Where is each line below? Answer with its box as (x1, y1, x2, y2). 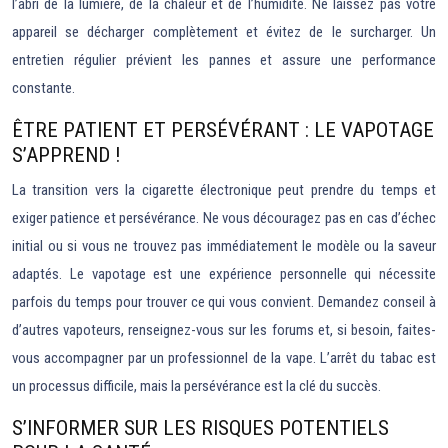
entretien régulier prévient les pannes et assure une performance (12, 51, 436, 69)
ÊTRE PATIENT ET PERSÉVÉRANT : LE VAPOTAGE (12, 118, 434, 142)
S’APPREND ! (12, 143, 121, 167)
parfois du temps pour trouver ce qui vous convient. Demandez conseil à (12, 293, 436, 311)
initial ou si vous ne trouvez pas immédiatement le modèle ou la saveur (12, 237, 436, 255)
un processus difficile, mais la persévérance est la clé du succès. (12, 377, 381, 395)
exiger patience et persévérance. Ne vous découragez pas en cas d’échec (12, 209, 436, 227)
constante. (12, 79, 75, 97)
